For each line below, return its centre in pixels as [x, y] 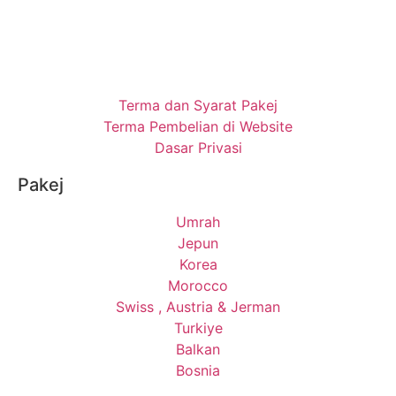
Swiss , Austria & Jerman [198, 306]
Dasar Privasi [198, 147]
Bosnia [198, 370]
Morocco [198, 285]
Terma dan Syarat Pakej [198, 105]
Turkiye [198, 327]
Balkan [198, 349]
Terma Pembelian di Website [198, 126]
